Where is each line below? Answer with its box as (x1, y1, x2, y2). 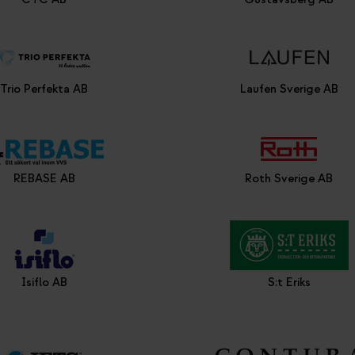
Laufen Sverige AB (239, 82, 338, 97)
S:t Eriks (267, 275, 311, 290)
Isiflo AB (21, 275, 67, 290)
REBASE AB (13, 171, 75, 186)
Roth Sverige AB (245, 171, 334, 186)
